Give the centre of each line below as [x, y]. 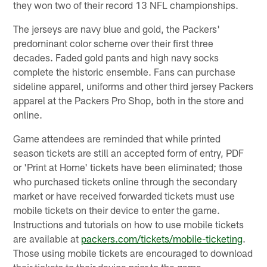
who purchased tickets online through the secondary [125, 181]
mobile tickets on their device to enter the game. [117, 209]
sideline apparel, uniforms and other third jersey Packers [133, 86]
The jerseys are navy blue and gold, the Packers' [117, 28]
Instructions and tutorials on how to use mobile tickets [129, 224]
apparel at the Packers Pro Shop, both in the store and [129, 100]
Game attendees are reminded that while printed [117, 138]
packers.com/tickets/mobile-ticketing [162, 238]
